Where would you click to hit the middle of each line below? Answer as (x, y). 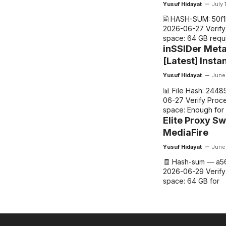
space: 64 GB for (191, 181)
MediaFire (185, 132)
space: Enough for (193, 109)
